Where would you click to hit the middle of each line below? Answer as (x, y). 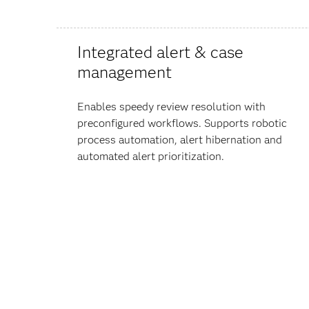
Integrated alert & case (160, 52)
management (124, 72)
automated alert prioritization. (151, 156)
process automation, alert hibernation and (180, 139)
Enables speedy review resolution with (171, 106)
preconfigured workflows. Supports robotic (182, 123)
